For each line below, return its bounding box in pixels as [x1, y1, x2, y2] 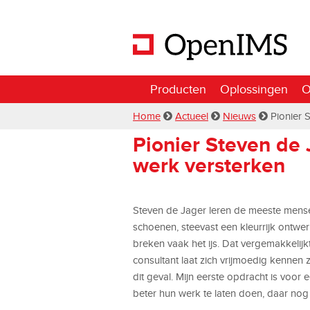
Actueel [175, 110, 208, 122]
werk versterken [133, 154, 285, 177]
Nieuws [223, 110, 256, 122]
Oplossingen [220, 82, 288, 96]
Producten [150, 82, 206, 96]
